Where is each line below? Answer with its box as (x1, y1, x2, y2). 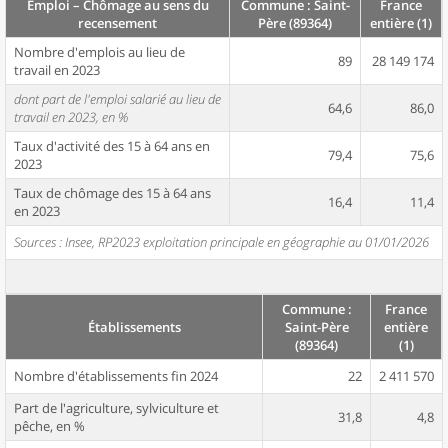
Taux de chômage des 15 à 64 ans (14, 184, 211, 202)
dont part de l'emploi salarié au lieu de (14, 90, 221, 108)
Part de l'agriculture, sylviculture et (14, 399, 219, 417)
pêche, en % (14, 417, 85, 435)
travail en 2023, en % (14, 108, 128, 126)
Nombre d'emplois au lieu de (14, 43, 185, 61)
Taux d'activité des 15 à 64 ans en (14, 137, 210, 155)
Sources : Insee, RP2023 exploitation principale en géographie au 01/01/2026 (14, 233, 429, 251)
